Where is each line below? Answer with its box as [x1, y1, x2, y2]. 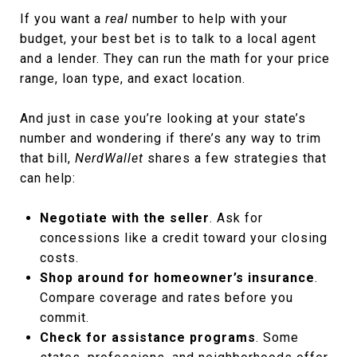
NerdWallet [75, 150, 143, 166]
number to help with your [128, 10, 288, 26]
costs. [39, 249, 79, 265]
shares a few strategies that [143, 150, 327, 166]
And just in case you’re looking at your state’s [20, 110, 306, 126]
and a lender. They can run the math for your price [20, 50, 330, 66]
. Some [255, 329, 299, 345]
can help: [20, 170, 76, 186]
